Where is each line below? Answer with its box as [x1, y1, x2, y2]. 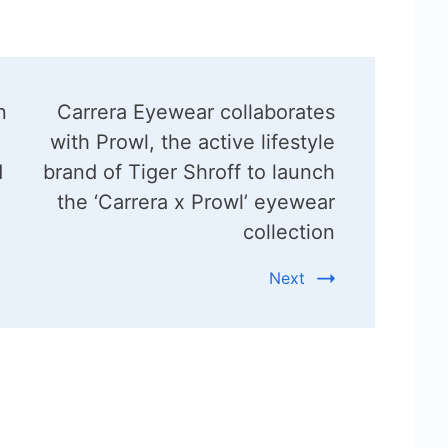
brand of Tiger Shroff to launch [42, 159, 335, 184]
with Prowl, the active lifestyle [49, 129, 335, 154]
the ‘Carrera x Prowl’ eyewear [56, 189, 335, 214]
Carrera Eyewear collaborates [56, 99, 335, 124]
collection [242, 219, 335, 244]
